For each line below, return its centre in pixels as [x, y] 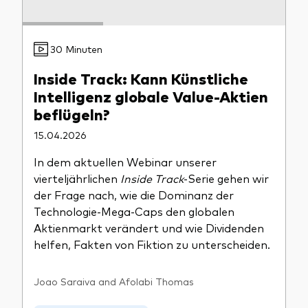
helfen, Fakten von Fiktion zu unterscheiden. [152, 244]
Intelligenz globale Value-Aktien [151, 96]
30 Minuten [76, 49]
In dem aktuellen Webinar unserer [125, 162]
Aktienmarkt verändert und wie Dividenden [149, 228]
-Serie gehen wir [226, 178]
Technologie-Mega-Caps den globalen [134, 211]
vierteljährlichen [77, 178]
